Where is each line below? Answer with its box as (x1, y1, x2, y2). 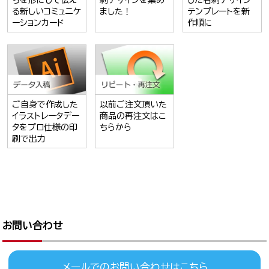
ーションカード (11, 19, 64, 27)
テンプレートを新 (187, 7, 250, 16)
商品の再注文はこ (99, 111, 166, 120)
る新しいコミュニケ (11, 7, 81, 16)
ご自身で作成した (11, 100, 78, 109)
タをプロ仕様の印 (11, 122, 77, 131)
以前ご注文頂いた (99, 100, 167, 109)
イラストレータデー (11, 111, 79, 120)
